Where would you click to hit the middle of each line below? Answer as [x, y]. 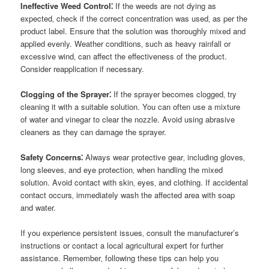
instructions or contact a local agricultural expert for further [122, 246]
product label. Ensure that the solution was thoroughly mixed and [133, 31]
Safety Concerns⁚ [52, 157]
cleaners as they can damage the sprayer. [94, 131]
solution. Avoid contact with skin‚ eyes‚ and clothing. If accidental [134, 182]
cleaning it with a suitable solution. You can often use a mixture [131, 106]
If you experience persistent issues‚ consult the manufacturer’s [130, 233]
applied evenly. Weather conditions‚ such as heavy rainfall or [126, 43]
